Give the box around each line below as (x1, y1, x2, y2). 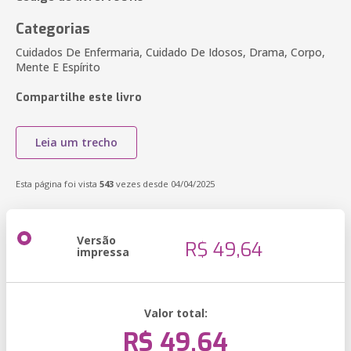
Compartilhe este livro (16, 90, 142, 105)
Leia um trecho (35, 135, 118, 150)
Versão (77, 233, 116, 248)
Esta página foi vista (16, 178, 100, 190)
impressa (77, 244, 129, 259)
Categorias (16, 20, 90, 38)
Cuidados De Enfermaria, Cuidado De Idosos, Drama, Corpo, (16, 45, 325, 60)
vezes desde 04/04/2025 (114, 178, 215, 190)
